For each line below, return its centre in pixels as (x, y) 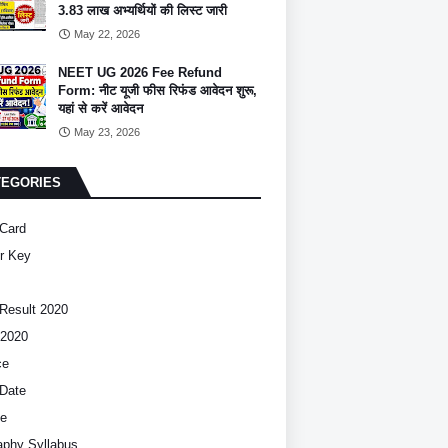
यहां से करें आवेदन (100, 108)
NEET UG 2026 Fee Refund (140, 72)
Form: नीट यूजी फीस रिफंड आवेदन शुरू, (157, 90)
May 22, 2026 (107, 34)
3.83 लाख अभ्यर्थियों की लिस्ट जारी (142, 10)
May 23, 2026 (107, 132)
